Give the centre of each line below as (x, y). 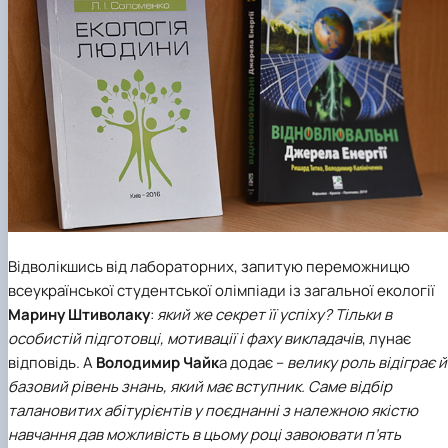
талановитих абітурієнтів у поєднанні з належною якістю (213, 410)
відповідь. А (52, 362)
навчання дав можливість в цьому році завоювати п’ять (204, 434)
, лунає (386, 338)
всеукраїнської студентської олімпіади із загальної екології (221, 290)
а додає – (253, 362)
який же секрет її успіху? (246, 314)
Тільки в (363, 314)
